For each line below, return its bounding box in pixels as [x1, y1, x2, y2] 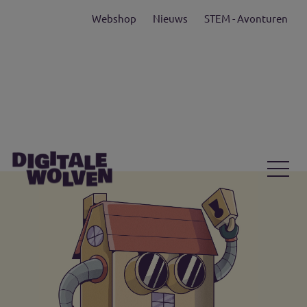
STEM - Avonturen [204, 12, 288, 25]
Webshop [92, 12, 136, 25]
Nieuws [153, 12, 188, 25]
